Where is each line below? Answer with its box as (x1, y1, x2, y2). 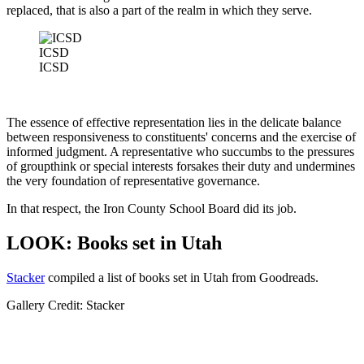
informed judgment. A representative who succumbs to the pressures (6, 145, 354, 159)
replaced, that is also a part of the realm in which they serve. (6, 3, 312, 18)
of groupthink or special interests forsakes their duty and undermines (6, 159, 355, 174)
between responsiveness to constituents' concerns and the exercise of (6, 130, 356, 145)
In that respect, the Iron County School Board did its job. (6, 201, 297, 216)
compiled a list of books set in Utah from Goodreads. (45, 271, 318, 285)
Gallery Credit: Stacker (6, 298, 124, 313)
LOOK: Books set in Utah (6, 232, 222, 254)
